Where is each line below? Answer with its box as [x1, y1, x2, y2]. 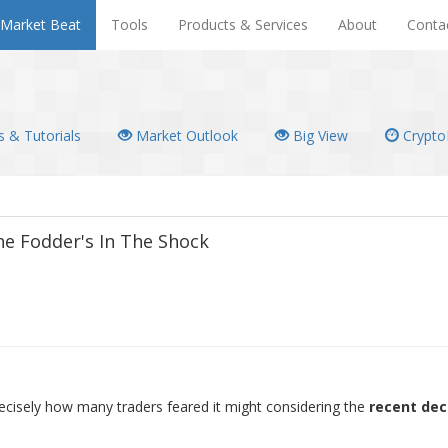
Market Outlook [132, 126, 238, 145]
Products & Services [178, 15, 308, 34]
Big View [289, 126, 348, 145]
